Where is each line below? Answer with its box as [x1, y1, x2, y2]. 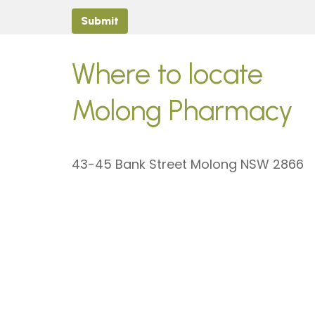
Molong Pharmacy [72, 94, 293, 127]
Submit [81, 14, 119, 27]
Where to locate [72, 57, 270, 91]
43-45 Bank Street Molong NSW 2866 [72, 155, 304, 173]
